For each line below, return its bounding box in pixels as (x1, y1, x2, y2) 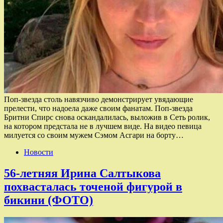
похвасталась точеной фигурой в (4, 180, 182, 193)
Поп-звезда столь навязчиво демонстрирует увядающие (4, 95, 193, 104)
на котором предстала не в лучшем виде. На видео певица (4, 122, 202, 130)
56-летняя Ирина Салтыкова (4, 166, 161, 180)
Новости (24, 148, 53, 156)
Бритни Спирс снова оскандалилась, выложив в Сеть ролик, (4, 113, 210, 121)
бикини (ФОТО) (4, 193, 93, 207)
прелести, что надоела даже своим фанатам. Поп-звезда (4, 104, 193, 112)
